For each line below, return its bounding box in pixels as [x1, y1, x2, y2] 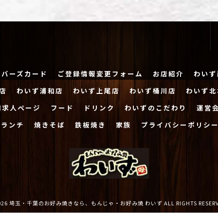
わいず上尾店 [73, 86, 120, 95]
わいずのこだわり [125, 103, 187, 112]
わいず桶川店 [129, 86, 176, 95]
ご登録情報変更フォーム [57, 69, 143, 78]
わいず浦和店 [17, 86, 63, 95]
